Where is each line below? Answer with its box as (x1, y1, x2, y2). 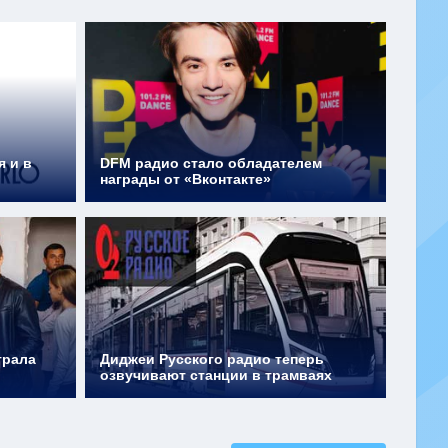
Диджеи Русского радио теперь (100, 350, 325, 367)
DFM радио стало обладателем (100, 155, 323, 172)
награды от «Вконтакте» (100, 171, 272, 188)
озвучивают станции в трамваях (100, 366, 333, 383)
